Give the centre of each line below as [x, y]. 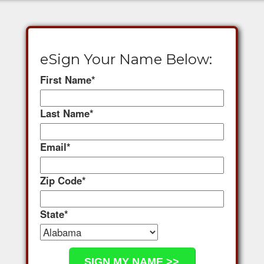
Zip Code [61, 180]
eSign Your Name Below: [126, 59]
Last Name [65, 113]
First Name [66, 79]
